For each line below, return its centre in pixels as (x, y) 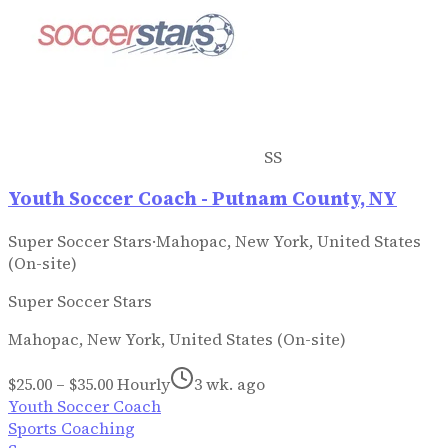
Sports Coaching (71, 428)
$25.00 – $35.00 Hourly (89, 384)
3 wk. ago (229, 384)
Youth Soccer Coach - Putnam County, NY (202, 199)
